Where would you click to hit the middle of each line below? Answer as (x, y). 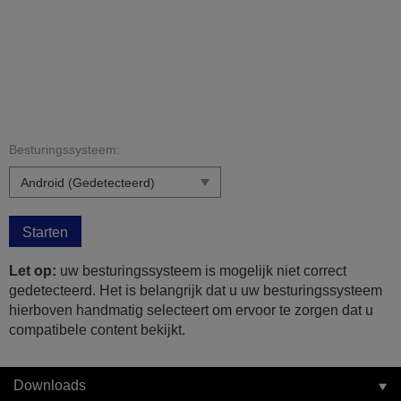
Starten (45, 233)
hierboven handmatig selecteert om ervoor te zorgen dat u (191, 311)
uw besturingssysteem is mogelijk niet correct (201, 271)
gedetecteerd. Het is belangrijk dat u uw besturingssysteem (196, 291)
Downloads (50, 386)
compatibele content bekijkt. (97, 330)
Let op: (33, 271)
